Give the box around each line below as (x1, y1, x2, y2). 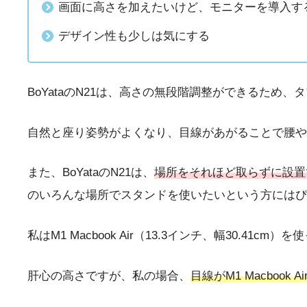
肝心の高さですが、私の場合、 (27, 269, 191, 282)
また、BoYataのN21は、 (27, 166, 154, 180)
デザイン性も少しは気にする (58, 29, 210, 42)
